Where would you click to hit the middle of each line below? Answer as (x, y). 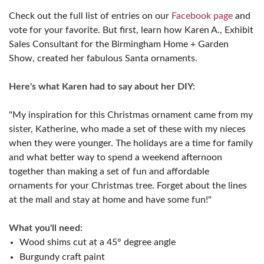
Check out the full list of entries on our (90, 16)
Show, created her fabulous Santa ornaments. (103, 58)
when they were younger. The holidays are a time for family (131, 143)
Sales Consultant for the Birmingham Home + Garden (119, 44)
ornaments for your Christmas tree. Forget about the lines (128, 186)
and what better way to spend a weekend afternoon (115, 157)
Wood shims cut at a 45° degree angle (97, 242)
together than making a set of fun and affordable (109, 171)
